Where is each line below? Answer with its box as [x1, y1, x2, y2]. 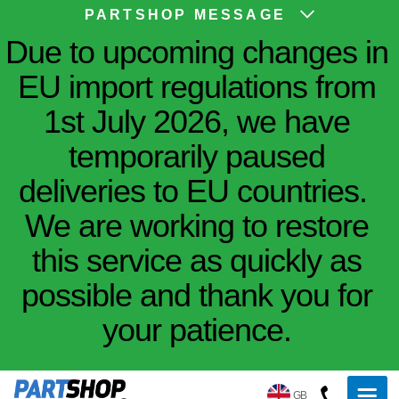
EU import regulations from [17, 69, 376, 105]
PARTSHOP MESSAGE [84, 7, 287, 22]
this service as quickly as [31, 242, 362, 279]
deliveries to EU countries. [18, 173, 375, 209]
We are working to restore [24, 208, 369, 244]
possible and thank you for [20, 277, 372, 313]
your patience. [102, 312, 291, 348]
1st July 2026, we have [43, 103, 350, 140]
